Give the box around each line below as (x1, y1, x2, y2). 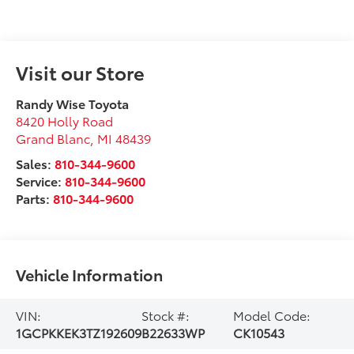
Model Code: (232, 305, 311, 324)
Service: (16, 171, 66, 190)
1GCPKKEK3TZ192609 (16, 322, 142, 341)
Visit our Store (16, 58, 145, 85)
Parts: (16, 188, 54, 207)
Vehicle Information (16, 262, 164, 285)
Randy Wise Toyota (16, 93, 130, 112)
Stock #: (141, 305, 190, 324)
